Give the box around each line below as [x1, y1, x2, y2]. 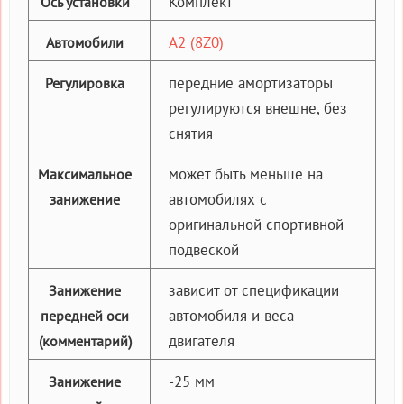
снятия [169, 123, 213, 143]
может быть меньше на [169, 163, 323, 184]
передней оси [41, 306, 129, 325]
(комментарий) [38, 331, 132, 350]
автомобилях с [169, 188, 267, 209]
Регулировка [45, 73, 124, 92]
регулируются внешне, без [169, 97, 347, 118]
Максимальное [38, 164, 132, 183]
